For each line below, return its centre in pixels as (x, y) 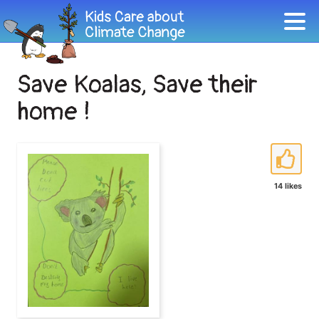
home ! (54, 112)
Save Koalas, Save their (137, 85)
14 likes (288, 186)
